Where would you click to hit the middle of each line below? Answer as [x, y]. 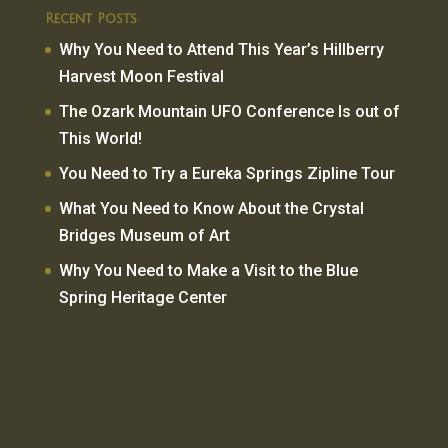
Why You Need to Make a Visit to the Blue [208, 271]
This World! [100, 139]
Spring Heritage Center [142, 298]
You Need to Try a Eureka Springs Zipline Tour [226, 174]
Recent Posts [90, 19]
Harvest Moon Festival [141, 77]
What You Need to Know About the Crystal [211, 209]
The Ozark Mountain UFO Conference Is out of [229, 112]
